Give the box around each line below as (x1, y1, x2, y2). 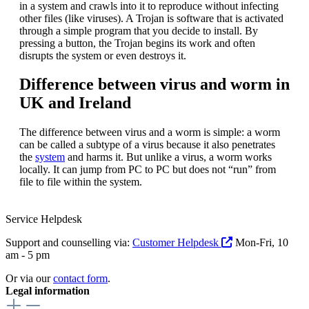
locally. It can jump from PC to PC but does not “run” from (19, 163, 276, 176)
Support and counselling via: (6, 237, 132, 249)
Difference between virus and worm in (19, 75, 290, 94)
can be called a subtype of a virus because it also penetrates (19, 139, 275, 151)
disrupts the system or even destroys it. (19, 49, 186, 61)
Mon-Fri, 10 (232, 237, 288, 249)
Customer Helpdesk (132, 237, 221, 249)
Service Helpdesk (6, 213, 82, 226)
